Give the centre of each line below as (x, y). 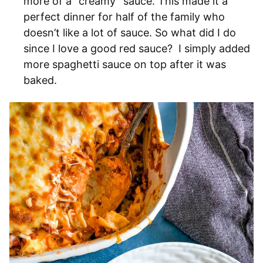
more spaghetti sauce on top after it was (125, 64)
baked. (42, 80)
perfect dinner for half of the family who (124, 16)
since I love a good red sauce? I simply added (137, 48)
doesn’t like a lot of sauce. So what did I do (130, 32)
